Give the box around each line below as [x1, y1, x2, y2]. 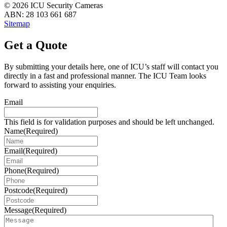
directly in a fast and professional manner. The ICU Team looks [4, 71, 206, 81]
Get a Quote [4, 39, 67, 52]
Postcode [4, 186, 33, 195]
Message [4, 206, 32, 215]
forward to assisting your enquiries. [4, 81, 116, 90]
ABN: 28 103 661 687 [4, 10, 77, 19]
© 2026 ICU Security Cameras [4, 1, 103, 10]
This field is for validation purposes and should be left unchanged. [4, 118, 214, 127]
